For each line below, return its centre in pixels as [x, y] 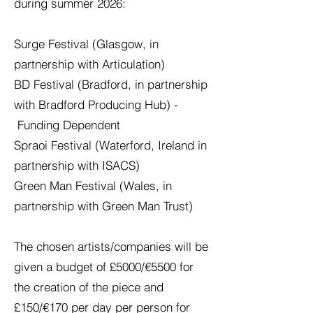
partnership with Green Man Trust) [103, 206]
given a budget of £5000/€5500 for [104, 267]
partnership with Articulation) [89, 64]
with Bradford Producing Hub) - [96, 104]
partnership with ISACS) [79, 165]
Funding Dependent [67, 125]
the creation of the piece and [89, 287]
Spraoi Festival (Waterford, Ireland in [110, 145]
